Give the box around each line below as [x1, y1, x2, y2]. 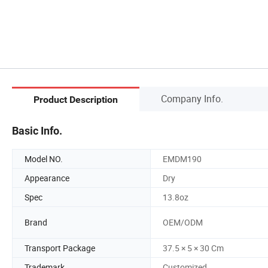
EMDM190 [163, 153, 202, 165]
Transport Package [25, 242, 95, 254]
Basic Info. [12, 124, 62, 137]
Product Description [33, 94, 118, 106]
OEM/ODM [163, 217, 203, 229]
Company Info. [161, 92, 223, 105]
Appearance [25, 172, 69, 184]
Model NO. [25, 153, 63, 165]
